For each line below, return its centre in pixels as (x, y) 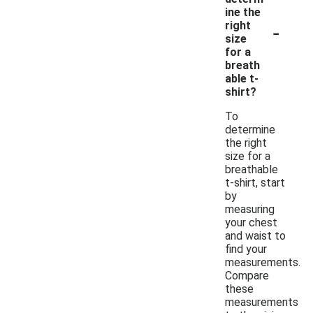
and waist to (255, 235)
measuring (250, 209)
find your (246, 249)
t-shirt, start (255, 182)
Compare (247, 275)
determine (250, 129)
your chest (251, 222)
